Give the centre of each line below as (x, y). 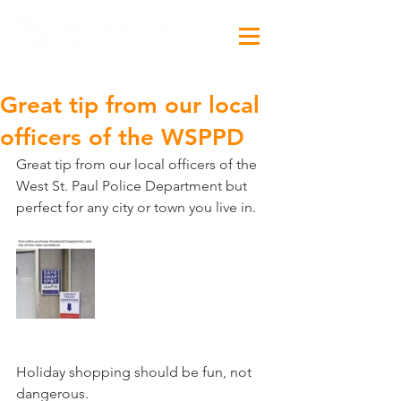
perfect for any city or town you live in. (136, 207)
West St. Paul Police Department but (133, 186)
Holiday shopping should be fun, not (136, 372)
